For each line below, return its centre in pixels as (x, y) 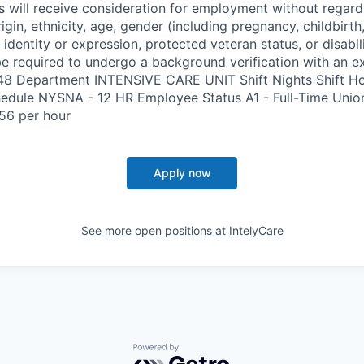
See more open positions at (155, 230)
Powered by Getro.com (204, 351)
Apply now (182, 172)
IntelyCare (256, 230)
